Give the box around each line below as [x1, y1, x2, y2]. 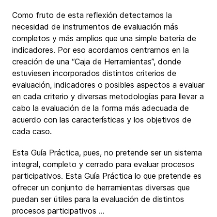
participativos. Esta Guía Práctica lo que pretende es [12, 171, 201, 181]
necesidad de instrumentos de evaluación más [12, 22, 178, 31]
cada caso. [12, 126, 52, 136]
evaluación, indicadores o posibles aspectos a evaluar [12, 80, 204, 90]
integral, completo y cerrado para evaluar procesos [12, 159, 194, 169]
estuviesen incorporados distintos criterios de [12, 68, 176, 78]
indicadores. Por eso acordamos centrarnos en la [12, 45, 189, 55]
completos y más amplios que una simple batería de [12, 33, 196, 43]
